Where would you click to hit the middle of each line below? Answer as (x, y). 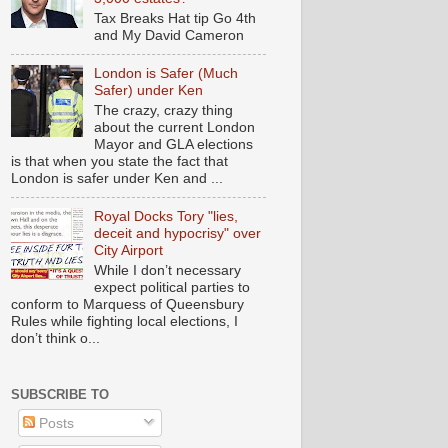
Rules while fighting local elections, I (124, 321)
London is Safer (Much (165, 73)
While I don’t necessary (167, 270)
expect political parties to (171, 287)
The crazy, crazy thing (163, 110)
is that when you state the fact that (119, 161)
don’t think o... (55, 338)
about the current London (174, 127)
